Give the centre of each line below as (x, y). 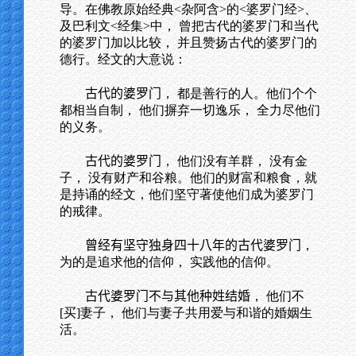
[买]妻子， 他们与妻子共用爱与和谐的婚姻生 (186, 313)
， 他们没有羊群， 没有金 (234, 161)
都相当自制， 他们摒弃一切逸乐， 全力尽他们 (190, 110)
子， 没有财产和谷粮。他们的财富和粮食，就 (188, 178)
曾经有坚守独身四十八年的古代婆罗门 (193, 245)
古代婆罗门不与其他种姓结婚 (168, 296)
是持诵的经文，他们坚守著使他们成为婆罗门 (187, 194)
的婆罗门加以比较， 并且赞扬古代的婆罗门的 (188, 43)
